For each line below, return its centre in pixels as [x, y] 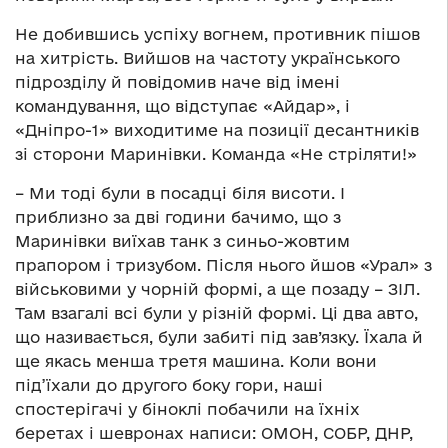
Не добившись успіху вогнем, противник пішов [217, 34]
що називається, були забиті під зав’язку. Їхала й [219, 337]
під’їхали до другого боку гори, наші [169, 385]
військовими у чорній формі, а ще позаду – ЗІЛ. [217, 289]
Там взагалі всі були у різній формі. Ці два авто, [216, 313]
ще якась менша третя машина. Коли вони [196, 361]
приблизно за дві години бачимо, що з [178, 217]
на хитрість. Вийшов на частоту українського [207, 58]
